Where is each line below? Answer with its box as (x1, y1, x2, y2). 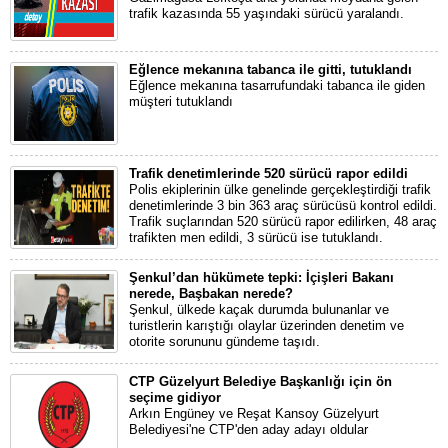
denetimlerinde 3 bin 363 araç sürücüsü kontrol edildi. (129, 198, 437, 214)
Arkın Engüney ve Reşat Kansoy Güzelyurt (129, 406, 379, 422)
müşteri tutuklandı (129, 94, 233, 110)
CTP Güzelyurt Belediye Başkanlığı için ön (129, 374, 392, 390)
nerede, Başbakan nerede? (129, 286, 293, 302)
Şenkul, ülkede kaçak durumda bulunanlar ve (129, 302, 389, 318)
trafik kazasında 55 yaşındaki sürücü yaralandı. (129, 6, 404, 22)
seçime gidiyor (129, 390, 221, 406)
